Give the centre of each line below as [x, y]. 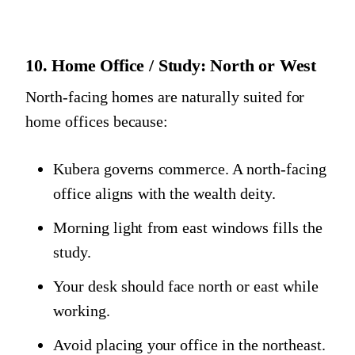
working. [82, 310]
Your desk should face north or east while [186, 286]
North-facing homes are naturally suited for [165, 96]
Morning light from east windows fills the [188, 227]
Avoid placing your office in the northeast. [189, 344]
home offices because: [97, 121]
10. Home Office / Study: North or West [171, 65]
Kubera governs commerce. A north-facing [190, 168]
